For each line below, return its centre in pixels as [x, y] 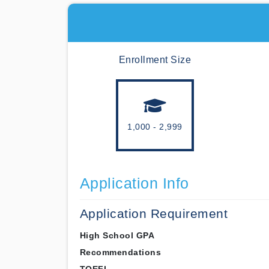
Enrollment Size [155, 60]
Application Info [134, 183]
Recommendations [120, 252]
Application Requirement [153, 213]
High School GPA [117, 235]
